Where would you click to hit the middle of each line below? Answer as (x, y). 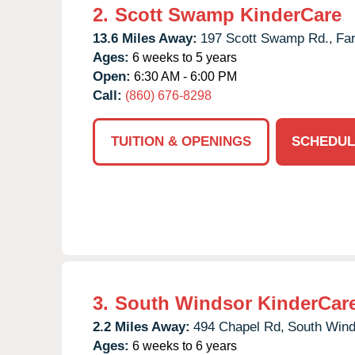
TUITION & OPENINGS (181, 141)
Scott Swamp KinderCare (228, 14)
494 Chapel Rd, (239, 326)
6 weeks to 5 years (183, 57)
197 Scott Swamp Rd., (267, 38)
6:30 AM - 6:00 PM (184, 76)
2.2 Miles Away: (141, 326)
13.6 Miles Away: (145, 38)
